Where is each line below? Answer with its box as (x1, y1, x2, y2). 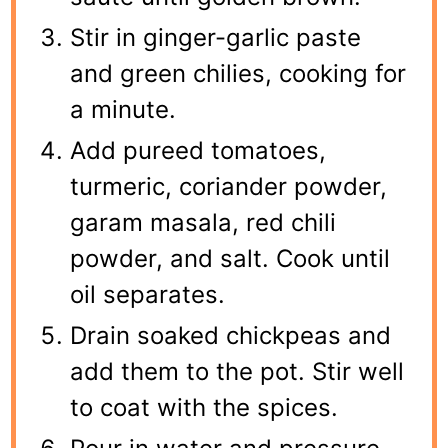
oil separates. (70, 279, 226, 309)
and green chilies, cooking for (70, 58, 407, 88)
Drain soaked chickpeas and (70, 320, 392, 350)
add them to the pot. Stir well (70, 356, 405, 386)
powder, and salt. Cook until (70, 243, 391, 273)
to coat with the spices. (70, 392, 339, 422)
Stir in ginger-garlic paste (70, 22, 362, 52)
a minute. (70, 94, 177, 124)
